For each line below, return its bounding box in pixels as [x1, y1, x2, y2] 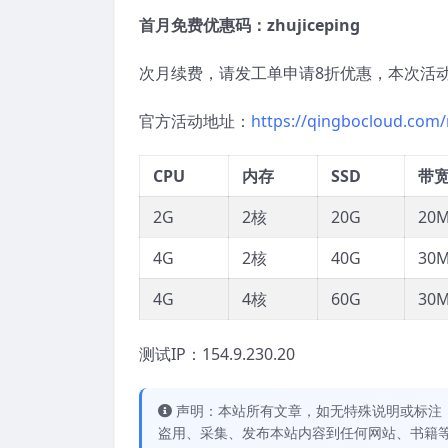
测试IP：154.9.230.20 [139, 343, 295, 366]
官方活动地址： [139, 110, 251, 133]
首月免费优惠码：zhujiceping [139, 14, 360, 37]
